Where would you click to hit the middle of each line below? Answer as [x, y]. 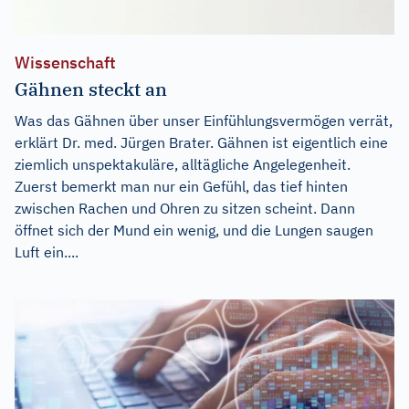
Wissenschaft [65, 62]
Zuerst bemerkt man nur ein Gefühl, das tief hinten [181, 186]
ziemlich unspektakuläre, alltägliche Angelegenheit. [183, 164]
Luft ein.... [47, 252]
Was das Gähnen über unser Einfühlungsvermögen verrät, [204, 120]
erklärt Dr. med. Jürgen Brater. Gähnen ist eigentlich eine [201, 142]
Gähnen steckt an [91, 89]
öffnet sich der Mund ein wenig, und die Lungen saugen [194, 230]
